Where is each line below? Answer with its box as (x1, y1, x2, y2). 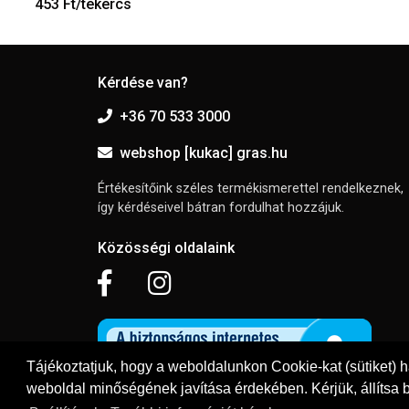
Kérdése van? (98, 74, 188, 92)
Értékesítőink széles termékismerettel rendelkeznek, (98, 181, 404, 197)
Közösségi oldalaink (98, 239, 235, 257)
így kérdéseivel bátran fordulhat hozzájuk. (98, 200, 344, 216)
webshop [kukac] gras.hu (120, 144, 288, 163)
